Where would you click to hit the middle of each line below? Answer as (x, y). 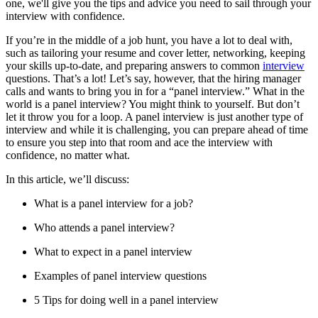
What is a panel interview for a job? (114, 203)
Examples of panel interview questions (120, 275)
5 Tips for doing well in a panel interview (126, 300)
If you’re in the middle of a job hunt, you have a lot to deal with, (149, 40)
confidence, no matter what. (68, 155)
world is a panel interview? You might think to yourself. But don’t (153, 104)
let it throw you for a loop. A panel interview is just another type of (154, 116)
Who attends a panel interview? (104, 227)
